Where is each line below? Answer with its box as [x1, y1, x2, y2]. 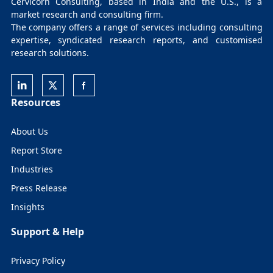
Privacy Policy [10, 254, 65, 266]
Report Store [10, 144, 62, 156]
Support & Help [10, 224, 84, 238]
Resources [10, 95, 60, 109]
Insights [10, 200, 44, 213]
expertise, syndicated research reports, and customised [10, 34, 263, 46]
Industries [10, 163, 53, 175]
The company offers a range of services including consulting [10, 21, 263, 33]
